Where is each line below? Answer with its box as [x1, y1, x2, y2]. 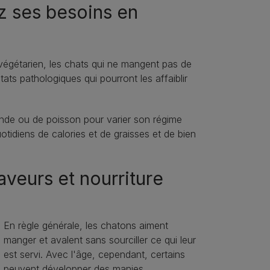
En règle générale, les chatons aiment [3, 219, 168, 232]
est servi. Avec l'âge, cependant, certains [3, 248, 185, 261]
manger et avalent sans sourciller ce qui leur [3, 234, 196, 246]
